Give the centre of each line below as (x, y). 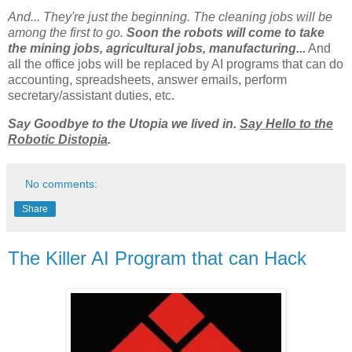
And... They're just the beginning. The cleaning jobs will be (170, 16)
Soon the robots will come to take (225, 32)
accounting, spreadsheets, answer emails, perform (147, 79)
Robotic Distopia (58, 139)
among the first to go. (67, 32)
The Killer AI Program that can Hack (157, 258)
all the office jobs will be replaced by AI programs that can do (176, 64)
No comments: (62, 183)
